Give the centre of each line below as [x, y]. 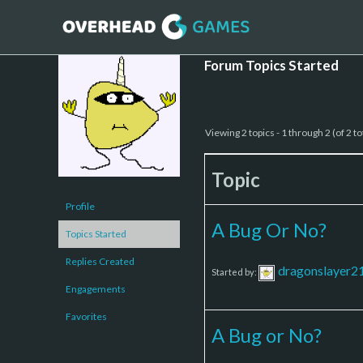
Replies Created [100, 261]
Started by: [235, 271]
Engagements [96, 288]
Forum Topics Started [271, 65]
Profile [80, 206]
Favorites [86, 316]
